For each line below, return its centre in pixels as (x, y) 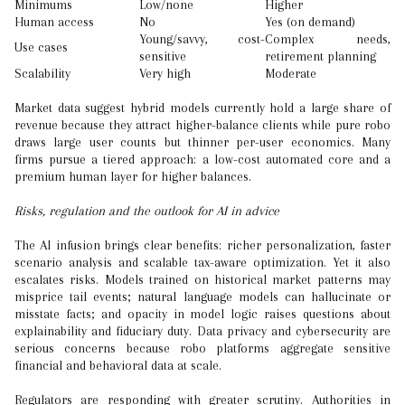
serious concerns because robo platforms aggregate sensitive (202, 348)
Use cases (41, 47)
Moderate (291, 73)
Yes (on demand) (310, 22)
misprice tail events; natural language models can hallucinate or (202, 297)
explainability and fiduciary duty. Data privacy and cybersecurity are (202, 331)
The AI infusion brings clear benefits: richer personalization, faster (202, 245)
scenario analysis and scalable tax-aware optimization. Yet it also (202, 262)
